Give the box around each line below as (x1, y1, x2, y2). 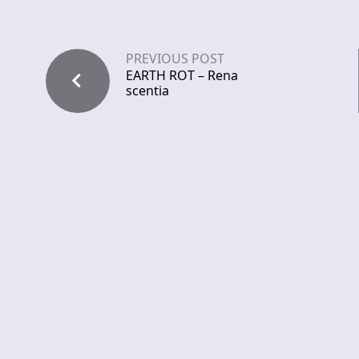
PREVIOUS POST (126, 50, 224, 68)
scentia (126, 82, 169, 100)
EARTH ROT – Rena (126, 67, 238, 85)
